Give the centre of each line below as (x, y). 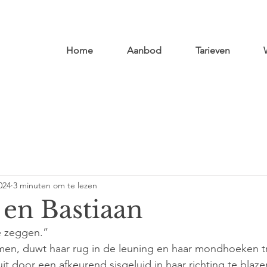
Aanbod (145, 50)
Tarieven (212, 50)
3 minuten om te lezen (55, 185)
